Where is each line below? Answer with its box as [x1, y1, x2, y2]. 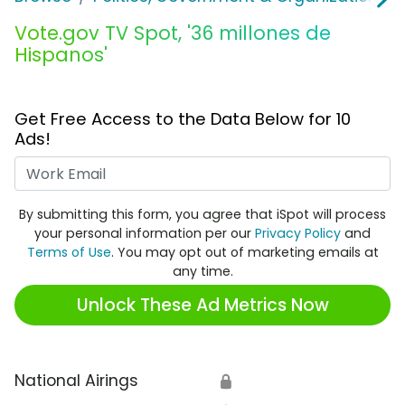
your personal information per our [34, 224, 255, 243]
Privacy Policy [255, 224, 341, 243]
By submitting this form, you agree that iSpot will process [19, 205, 386, 224]
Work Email [202, 156, 287, 179]
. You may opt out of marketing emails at [110, 243, 379, 262]
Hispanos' [14, 42, 108, 69]
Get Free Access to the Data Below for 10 [14, 108, 351, 131]
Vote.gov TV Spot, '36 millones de [14, 20, 331, 47]
